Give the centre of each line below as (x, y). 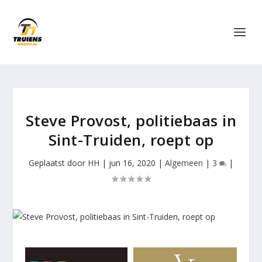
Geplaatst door (58, 163)
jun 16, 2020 (132, 163)
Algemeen (184, 163)
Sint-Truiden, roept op (131, 140)
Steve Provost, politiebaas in (131, 120)
